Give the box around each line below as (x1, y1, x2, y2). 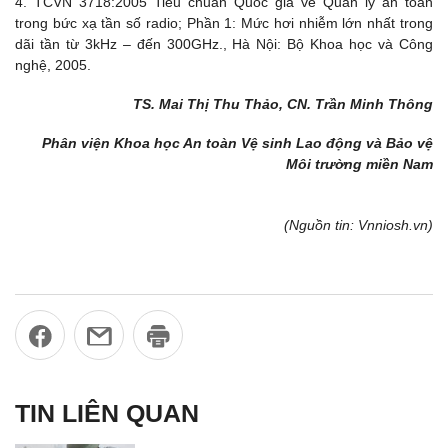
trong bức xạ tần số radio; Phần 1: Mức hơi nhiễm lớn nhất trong (15, 15, 433, 32)
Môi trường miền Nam (286, 156, 433, 173)
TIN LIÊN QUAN (15, 399, 199, 428)
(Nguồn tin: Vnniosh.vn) (284, 216, 433, 233)
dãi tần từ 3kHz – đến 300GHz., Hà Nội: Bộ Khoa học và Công (15, 36, 433, 53)
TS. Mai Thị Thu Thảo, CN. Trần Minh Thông (133, 96, 433, 113)
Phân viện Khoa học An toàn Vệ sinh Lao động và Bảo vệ (42, 135, 433, 152)
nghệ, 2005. (15, 57, 91, 74)
